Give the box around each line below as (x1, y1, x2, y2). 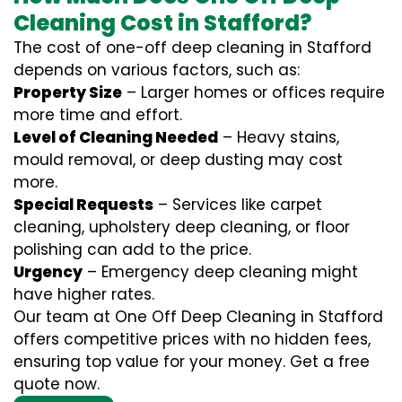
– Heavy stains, (218, 127, 339, 148)
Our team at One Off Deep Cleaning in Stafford (13, 306, 383, 328)
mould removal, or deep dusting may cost (13, 149, 343, 170)
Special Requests (13, 194, 153, 215)
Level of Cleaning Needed (13, 127, 218, 148)
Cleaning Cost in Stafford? (13, 8, 311, 38)
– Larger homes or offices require (122, 82, 385, 103)
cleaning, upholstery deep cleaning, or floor (13, 216, 350, 238)
